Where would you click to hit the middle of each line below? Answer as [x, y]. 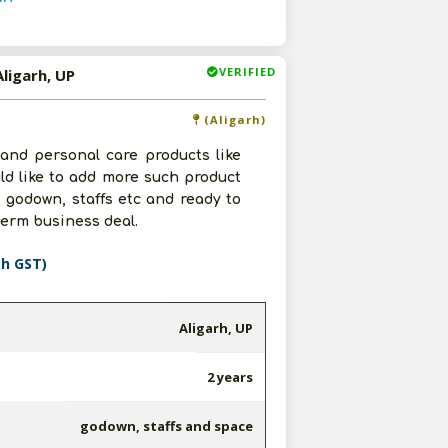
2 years [229, 377]
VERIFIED [247, 71]
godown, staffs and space [166, 426]
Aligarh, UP [215, 328]
